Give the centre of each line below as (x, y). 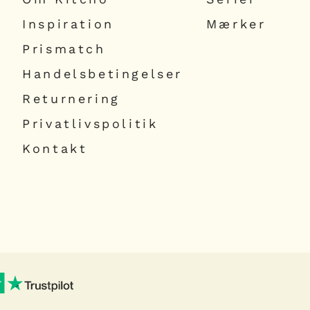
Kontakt (55, 148)
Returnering (71, 98)
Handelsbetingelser (102, 73)
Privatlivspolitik (90, 123)
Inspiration (68, 24)
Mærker (236, 24)
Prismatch (64, 48)
